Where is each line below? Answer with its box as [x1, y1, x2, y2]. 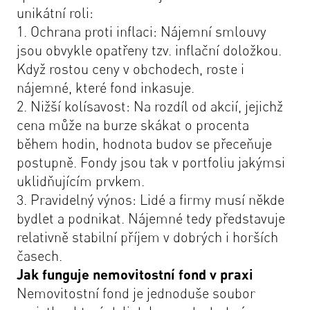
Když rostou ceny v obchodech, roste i [17, 60, 244, 77]
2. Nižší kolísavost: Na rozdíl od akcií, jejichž [17, 98, 283, 115]
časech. [17, 247, 62, 264]
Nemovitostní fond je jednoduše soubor [17, 284, 255, 302]
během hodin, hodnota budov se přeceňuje [17, 135, 272, 152]
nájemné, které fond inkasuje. [17, 79, 194, 96]
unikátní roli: [17, 4, 93, 21]
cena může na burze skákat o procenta [17, 116, 249, 134]
